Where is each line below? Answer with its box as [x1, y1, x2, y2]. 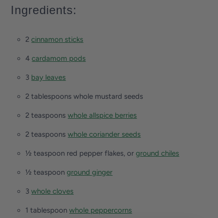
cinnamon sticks [31, 35, 84, 44]
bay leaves [31, 73, 66, 82]
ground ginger [67, 167, 113, 177]
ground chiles [136, 148, 180, 158]
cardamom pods [32, 54, 86, 63]
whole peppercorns [69, 205, 132, 215]
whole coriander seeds [68, 129, 141, 139]
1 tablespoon [25, 205, 70, 215]
